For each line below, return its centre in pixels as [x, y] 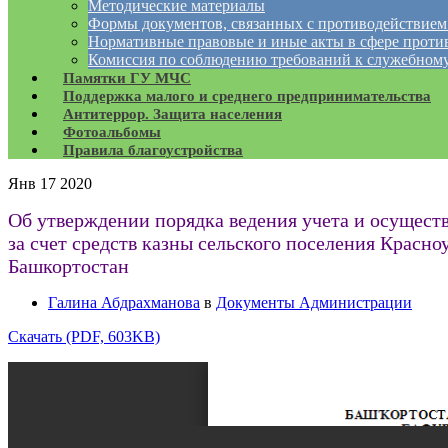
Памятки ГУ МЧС [127, 78]
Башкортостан [68, 266]
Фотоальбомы [112, 132]
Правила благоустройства [153, 150]
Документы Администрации [314, 302]
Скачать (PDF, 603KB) [84, 336]
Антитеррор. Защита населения [172, 114]
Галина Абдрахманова [124, 302]
